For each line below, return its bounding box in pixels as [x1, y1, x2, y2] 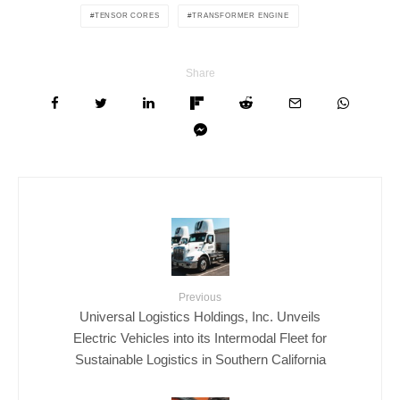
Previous [179, 290, 221, 304]
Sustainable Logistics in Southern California [74, 351, 326, 367]
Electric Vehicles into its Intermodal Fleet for [73, 329, 327, 346]
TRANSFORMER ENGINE [192, 11, 289, 20]
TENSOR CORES [94, 11, 160, 20]
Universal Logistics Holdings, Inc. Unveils [79, 308, 321, 324]
